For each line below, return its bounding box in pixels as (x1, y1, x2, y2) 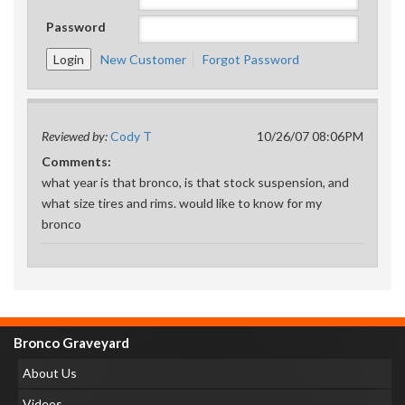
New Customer (100, 52, 186, 67)
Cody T (110, 128, 152, 144)
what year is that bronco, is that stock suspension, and (42, 174, 349, 190)
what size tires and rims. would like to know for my (42, 195, 322, 211)
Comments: (42, 154, 111, 169)
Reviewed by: (42, 128, 110, 144)
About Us (23, 365, 77, 381)
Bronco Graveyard (14, 334, 129, 351)
